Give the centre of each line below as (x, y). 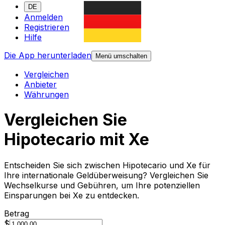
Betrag (17, 213)
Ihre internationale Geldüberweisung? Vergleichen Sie (106, 175)
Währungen (46, 95)
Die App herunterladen (48, 55)
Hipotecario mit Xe (77, 140)
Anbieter (40, 85)
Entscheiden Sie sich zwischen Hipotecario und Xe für (107, 165)
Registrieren (47, 27)
